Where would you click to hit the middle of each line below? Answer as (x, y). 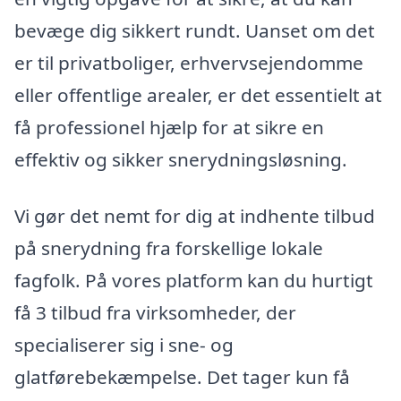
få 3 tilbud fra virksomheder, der (155, 313)
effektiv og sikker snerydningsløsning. (181, 159)
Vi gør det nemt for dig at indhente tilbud (195, 216)
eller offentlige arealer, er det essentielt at (198, 94)
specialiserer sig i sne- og (124, 345)
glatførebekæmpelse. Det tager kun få (182, 377)
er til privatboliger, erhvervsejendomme (189, 62)
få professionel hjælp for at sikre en (169, 127)
